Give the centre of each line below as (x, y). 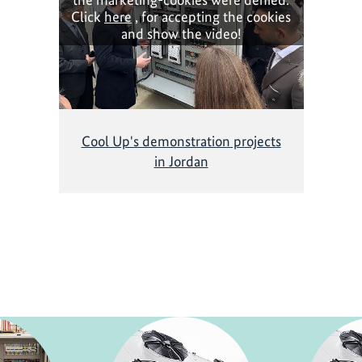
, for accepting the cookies (211, 17)
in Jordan (181, 161)
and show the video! (181, 34)
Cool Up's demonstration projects (181, 141)
